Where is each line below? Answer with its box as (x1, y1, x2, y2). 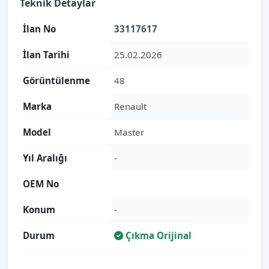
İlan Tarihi (23, 49, 70, 61)
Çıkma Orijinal (123, 229, 192, 241)
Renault (114, 100, 147, 112)
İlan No (23, 23, 56, 35)
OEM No (23, 178, 59, 190)
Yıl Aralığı (23, 152, 67, 164)
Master (114, 126, 144, 138)
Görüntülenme (23, 74, 90, 86)
